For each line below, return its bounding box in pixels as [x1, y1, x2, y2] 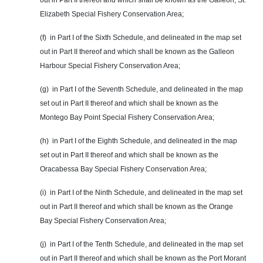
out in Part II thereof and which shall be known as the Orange [40, 203, 233, 211]
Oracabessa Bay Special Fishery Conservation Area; [40, 165, 207, 174]
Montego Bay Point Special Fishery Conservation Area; [40, 113, 214, 122]
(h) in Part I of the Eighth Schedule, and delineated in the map [40, 137, 237, 146]
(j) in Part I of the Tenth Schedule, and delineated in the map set [40, 240, 243, 249]
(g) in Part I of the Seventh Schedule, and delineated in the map [40, 85, 243, 94]
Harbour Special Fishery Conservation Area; [40, 62, 180, 70]
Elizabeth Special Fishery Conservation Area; [40, 10, 184, 19]
